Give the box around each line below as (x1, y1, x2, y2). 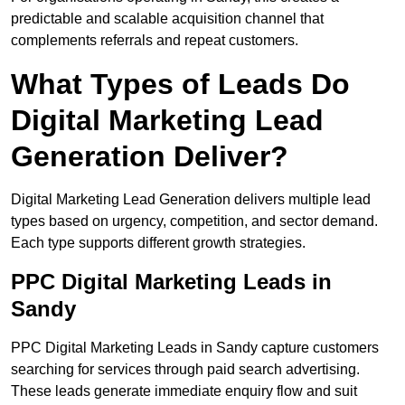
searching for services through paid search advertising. (11, 362, 360, 378)
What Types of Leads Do (11, 68, 350, 101)
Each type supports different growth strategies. (11, 235, 306, 251)
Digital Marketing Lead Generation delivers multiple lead (11, 192, 371, 208)
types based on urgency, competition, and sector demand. (11, 213, 378, 230)
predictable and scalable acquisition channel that (11, 11, 324, 27)
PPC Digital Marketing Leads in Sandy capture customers (11, 340, 379, 356)
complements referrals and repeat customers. (11, 33, 298, 49)
